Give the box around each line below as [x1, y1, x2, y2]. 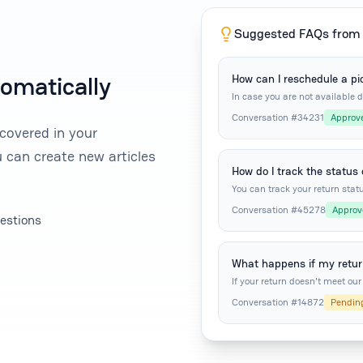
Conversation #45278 [232, 203, 326, 216]
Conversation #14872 [232, 295, 324, 309]
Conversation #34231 [232, 110, 324, 124]
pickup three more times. [232, 102, 339, 116]
